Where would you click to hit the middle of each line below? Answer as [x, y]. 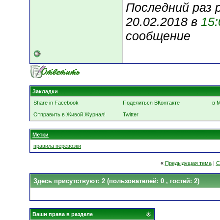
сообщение [158, 36]
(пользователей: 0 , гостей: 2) [153, 181]
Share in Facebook [56, 103]
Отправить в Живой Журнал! [69, 114]
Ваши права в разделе [63, 214]
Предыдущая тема [188, 163]
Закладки [45, 91]
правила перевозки [57, 146]
